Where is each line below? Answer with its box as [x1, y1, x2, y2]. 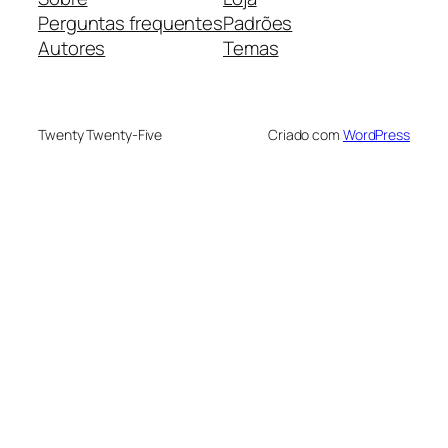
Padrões [223, 9, 293, 36]
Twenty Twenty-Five [38, 124, 163, 144]
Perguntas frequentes [38, 9, 223, 36]
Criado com [267, 124, 343, 144]
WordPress [342, 124, 410, 144]
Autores [38, 34, 106, 61]
